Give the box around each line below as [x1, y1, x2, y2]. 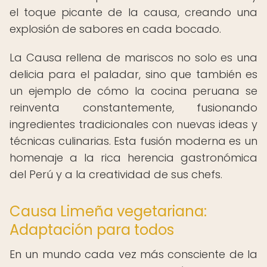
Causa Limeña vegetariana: [10, 201, 207, 221]
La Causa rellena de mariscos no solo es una [10, 50, 257, 65]
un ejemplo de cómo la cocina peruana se [10, 83, 257, 98]
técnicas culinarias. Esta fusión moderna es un [10, 133, 257, 148]
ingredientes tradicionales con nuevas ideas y [10, 117, 257, 132]
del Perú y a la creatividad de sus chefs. [10, 167, 222, 182]
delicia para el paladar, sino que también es [10, 67, 257, 82]
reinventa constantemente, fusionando [10, 100, 257, 115]
